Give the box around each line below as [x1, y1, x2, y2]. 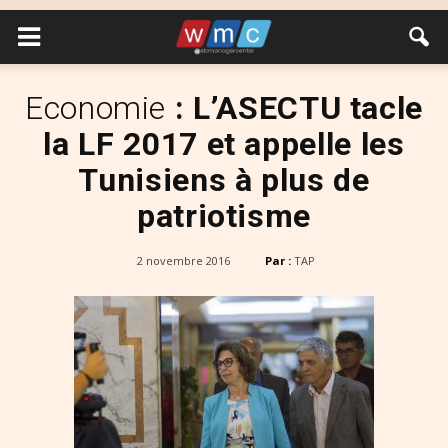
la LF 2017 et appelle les [43, 125, 405, 163]
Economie [24, 89, 167, 127]
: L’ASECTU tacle [166, 89, 423, 127]
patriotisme [136, 197, 312, 235]
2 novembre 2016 [137, 253, 230, 268]
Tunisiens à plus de [78, 161, 370, 199]
